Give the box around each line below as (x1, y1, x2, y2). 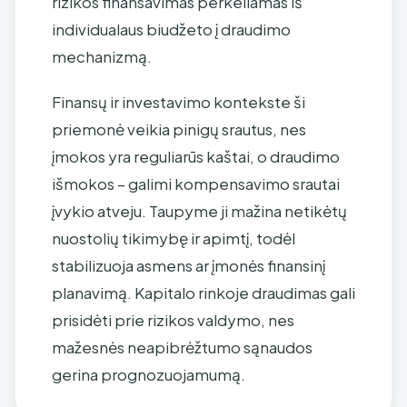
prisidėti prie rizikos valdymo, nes (52, 310, 294, 330)
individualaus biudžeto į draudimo (52, 19, 291, 39)
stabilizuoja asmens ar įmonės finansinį (52, 255, 325, 275)
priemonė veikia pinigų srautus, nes (52, 119, 306, 139)
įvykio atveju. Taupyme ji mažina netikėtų (52, 201, 347, 221)
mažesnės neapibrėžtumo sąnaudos (52, 337, 313, 357)
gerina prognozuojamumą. (52, 364, 245, 384)
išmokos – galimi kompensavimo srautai (52, 174, 340, 194)
